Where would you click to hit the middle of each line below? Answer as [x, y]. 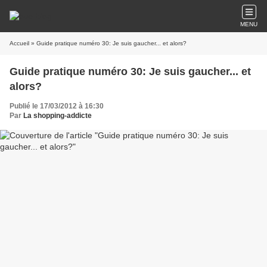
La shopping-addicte [58, 116]
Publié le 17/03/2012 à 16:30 [57, 106]
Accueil [19, 43]
